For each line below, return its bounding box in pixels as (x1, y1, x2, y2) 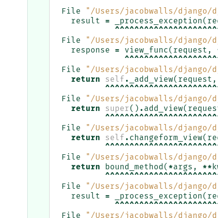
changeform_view (129, 134, 202, 142)
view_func (125, 46, 168, 54)
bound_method (105, 163, 163, 171)
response (71, 46, 110, 54)
